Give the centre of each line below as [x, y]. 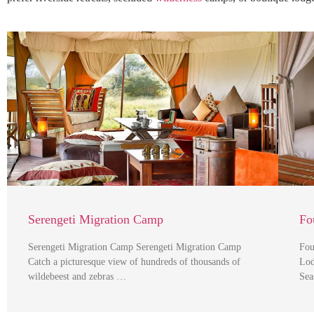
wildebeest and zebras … [77, 276]
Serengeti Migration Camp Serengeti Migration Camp [135, 247]
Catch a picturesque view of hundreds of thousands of [134, 261]
